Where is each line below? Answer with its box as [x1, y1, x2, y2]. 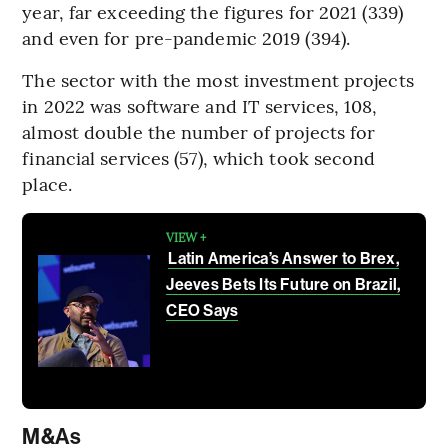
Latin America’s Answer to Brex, [168, 249, 399, 269]
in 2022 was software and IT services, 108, [22, 93, 378, 119]
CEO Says [166, 301, 239, 321]
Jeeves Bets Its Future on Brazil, [166, 275, 401, 295]
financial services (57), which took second [22, 145, 376, 171]
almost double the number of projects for [22, 119, 376, 145]
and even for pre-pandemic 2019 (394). [22, 25, 351, 51]
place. [22, 171, 72, 197]
